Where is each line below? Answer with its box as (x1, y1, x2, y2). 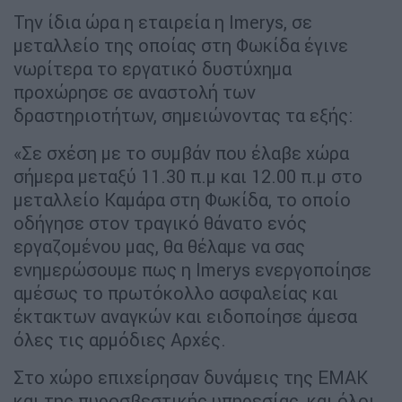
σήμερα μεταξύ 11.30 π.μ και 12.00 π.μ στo (13, 164, 363, 188)
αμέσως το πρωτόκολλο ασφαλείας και (13, 281, 338, 304)
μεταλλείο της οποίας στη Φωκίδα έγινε (13, 33, 348, 57)
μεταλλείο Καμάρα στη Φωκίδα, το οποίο (13, 188, 351, 211)
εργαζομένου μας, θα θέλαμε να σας (13, 234, 305, 258)
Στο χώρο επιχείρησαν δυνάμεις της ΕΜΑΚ (13, 365, 368, 389)
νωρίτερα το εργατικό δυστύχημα (13, 57, 292, 80)
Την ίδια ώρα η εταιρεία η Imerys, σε (13, 10, 312, 33)
